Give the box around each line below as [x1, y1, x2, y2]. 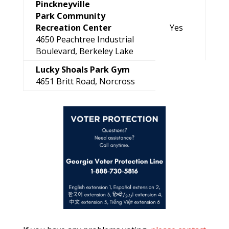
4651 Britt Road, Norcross [35, 76, 135, 87]
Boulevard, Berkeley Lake [35, 45, 133, 57]
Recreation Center [35, 22, 111, 33]
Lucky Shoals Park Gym [35, 64, 130, 75]
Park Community [35, 10, 105, 21]
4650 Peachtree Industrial [35, 34, 134, 45]
